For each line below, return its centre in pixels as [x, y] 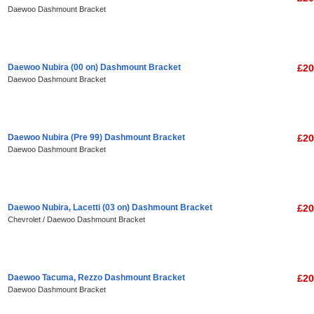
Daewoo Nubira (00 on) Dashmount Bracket [94, 67]
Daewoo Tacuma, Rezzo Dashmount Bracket [96, 278]
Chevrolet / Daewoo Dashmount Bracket [76, 219]
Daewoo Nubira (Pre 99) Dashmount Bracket [96, 137]
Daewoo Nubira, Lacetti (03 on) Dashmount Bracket [110, 207]
